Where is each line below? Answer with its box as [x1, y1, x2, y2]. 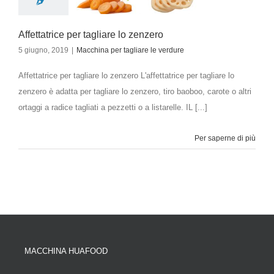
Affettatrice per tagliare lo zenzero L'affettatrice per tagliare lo [18, 70, 234, 80]
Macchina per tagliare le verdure [76, 45, 184, 54]
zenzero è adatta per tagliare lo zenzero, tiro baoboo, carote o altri [18, 86, 251, 96]
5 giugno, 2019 [18, 45, 68, 54]
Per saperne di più [194, 133, 256, 143]
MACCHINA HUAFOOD [24, 246, 108, 256]
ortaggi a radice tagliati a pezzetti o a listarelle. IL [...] [18, 102, 207, 112]
